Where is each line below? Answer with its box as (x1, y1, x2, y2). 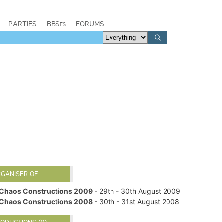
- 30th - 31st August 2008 (94, 197, 180, 206)
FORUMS (76, 19, 104, 28)
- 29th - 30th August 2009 (94, 186, 181, 195)
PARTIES (8, 19, 37, 28)
